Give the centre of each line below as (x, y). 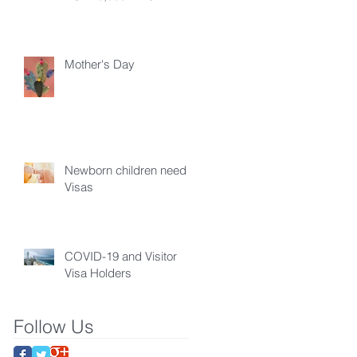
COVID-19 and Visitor (121, 256)
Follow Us (54, 326)
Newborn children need (126, 170)
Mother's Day (100, 64)
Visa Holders (98, 273)
